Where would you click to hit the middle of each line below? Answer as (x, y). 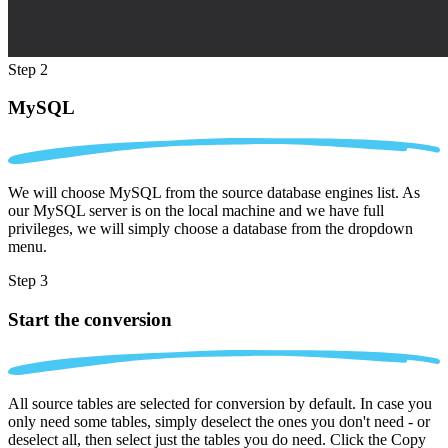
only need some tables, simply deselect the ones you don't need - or (219, 422)
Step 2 (28, 69)
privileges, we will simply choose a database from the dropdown (210, 229)
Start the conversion (90, 319)
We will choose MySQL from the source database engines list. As (214, 193)
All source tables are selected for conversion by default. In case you (220, 404)
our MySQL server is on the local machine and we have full (196, 211)
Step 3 (28, 281)
